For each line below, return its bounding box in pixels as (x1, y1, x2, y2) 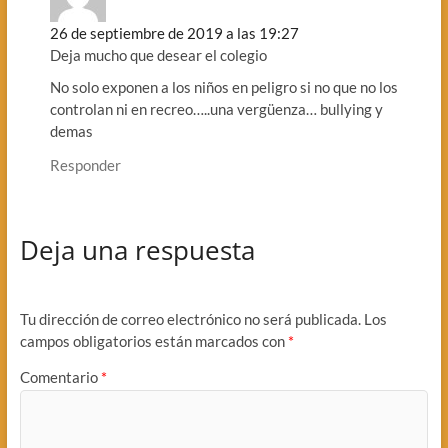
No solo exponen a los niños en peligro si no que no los (49, 78, 398, 97)
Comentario (19, 367, 101, 386)
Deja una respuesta (19, 231, 255, 268)
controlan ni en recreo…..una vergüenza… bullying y (49, 100, 383, 119)
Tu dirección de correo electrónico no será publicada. (19, 310, 361, 329)
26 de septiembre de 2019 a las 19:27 (49, 24, 299, 43)
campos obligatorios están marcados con (19, 332, 288, 351)
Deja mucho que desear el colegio (49, 46, 267, 65)
